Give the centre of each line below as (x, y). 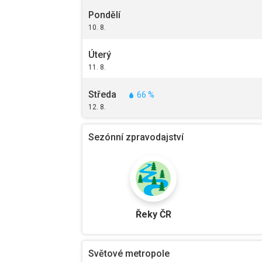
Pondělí (104, 15)
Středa (102, 95)
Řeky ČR (153, 215)
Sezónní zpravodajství (136, 137)
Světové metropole (129, 254)
